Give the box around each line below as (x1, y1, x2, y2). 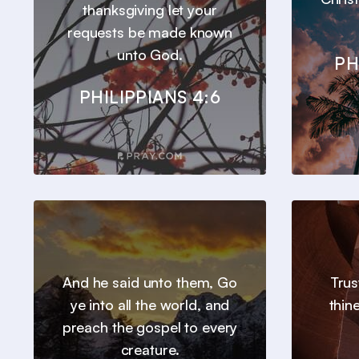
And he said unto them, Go (63, 273, 237, 292)
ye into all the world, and (70, 296, 230, 314)
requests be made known (67, 23, 233, 42)
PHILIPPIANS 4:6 (79, 87, 220, 108)
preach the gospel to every (62, 318, 238, 337)
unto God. (117, 46, 183, 64)
